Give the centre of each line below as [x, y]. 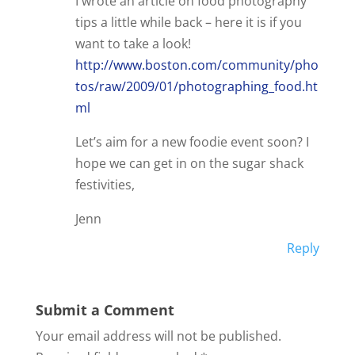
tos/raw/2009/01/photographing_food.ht [196, 87]
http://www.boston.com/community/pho [197, 65]
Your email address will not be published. [158, 336]
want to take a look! [133, 44]
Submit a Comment [105, 310]
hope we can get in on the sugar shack [189, 164]
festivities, [105, 185]
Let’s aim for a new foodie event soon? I [192, 142]
